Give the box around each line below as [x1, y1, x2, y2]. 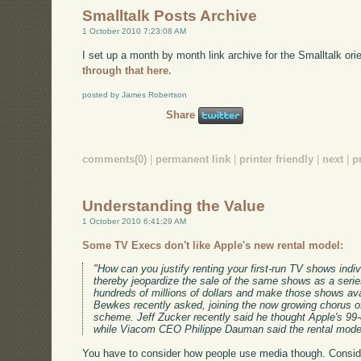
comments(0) [82, 152, 147, 165]
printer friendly [239, 152, 314, 165]
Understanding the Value [82, 197, 266, 214]
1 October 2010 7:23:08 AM [82, 27, 187, 36]
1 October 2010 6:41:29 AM [82, 216, 187, 226]
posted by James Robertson [82, 89, 188, 99]
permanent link [156, 152, 231, 165]
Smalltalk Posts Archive [82, 7, 258, 25]
